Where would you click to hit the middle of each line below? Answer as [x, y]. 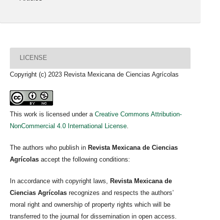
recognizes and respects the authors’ [120, 192]
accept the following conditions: [85, 159]
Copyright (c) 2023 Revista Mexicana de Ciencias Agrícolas [94, 74]
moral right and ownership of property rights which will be [90, 204]
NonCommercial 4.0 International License [68, 126]
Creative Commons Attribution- [138, 114]
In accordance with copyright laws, [60, 181]
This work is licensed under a [52, 114]
